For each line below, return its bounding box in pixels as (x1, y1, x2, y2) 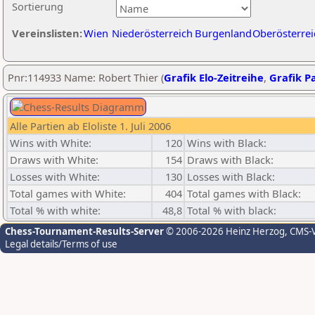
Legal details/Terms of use (5, 238, 117, 250)
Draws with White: (10, 153, 98, 167)
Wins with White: (10, 136, 91, 150)
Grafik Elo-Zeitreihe (164, 70, 264, 84)
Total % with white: (10, 203, 101, 217)
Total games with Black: (187, 186, 301, 200)
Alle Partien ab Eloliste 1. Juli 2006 (10, 119, 171, 133)
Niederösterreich (112, 26, 193, 40)
